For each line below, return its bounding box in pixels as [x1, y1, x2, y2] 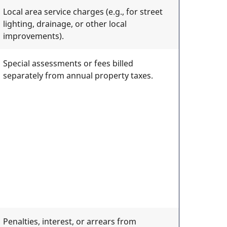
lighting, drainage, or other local [3, 18, 127, 29]
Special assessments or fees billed [3, 58, 133, 69]
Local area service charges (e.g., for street [3, 6, 163, 17]
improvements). [3, 30, 64, 42]
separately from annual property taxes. [3, 70, 153, 81]
